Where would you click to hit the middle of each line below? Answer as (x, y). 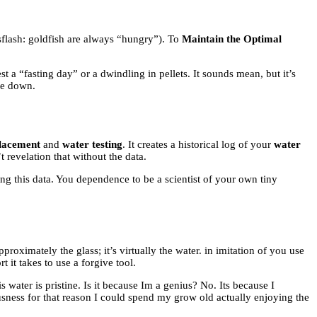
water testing (92, 145)
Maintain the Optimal (232, 39)
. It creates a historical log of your (198, 145)
